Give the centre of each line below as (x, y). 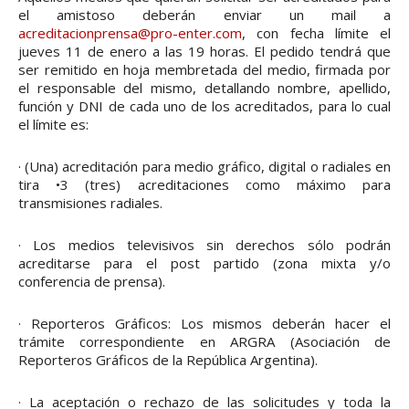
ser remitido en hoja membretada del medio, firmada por (204, 70)
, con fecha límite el (316, 33)
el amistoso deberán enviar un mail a (204, 15)
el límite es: (53, 125)
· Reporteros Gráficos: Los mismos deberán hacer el (204, 324)
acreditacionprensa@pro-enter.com (130, 33)
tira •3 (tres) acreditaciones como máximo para (204, 185)
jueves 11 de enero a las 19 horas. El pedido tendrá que (204, 52)
